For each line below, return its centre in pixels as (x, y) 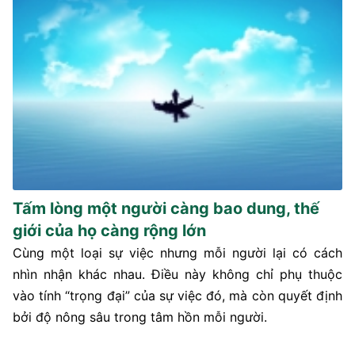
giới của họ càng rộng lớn (109, 230)
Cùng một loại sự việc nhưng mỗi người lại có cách (177, 252)
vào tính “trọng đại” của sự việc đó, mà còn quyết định (177, 295)
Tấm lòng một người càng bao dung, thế (166, 208)
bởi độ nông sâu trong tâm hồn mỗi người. (140, 317)
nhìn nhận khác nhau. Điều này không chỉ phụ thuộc (177, 274)
